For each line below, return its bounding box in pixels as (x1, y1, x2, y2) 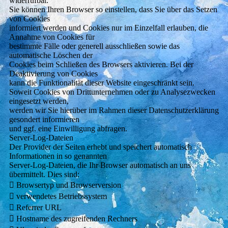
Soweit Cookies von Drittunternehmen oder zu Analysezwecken (9, 88, 215, 97)
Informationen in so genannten (9, 152, 107, 161)
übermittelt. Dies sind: (9, 170, 79, 179)
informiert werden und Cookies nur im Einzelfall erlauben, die (9, 23, 208, 33)
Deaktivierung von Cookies (9, 69, 98, 78)
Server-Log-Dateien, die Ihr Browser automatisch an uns (9, 161, 191, 170)
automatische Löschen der (9, 51, 93, 60)
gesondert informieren (9, 115, 79, 124)
